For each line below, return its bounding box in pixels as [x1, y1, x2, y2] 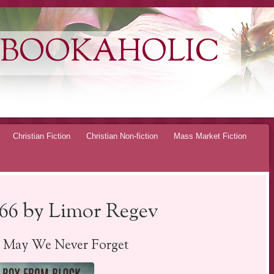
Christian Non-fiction [86, 131, 158, 141]
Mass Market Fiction [174, 131, 246, 141]
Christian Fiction [13, 131, 70, 141]
